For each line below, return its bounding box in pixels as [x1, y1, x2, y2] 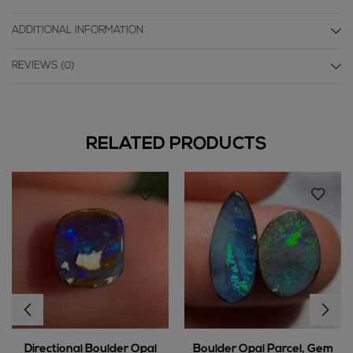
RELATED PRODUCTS [86, 136, 267, 154]
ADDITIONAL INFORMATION [12, 25, 143, 36]
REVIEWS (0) [12, 61, 75, 72]
